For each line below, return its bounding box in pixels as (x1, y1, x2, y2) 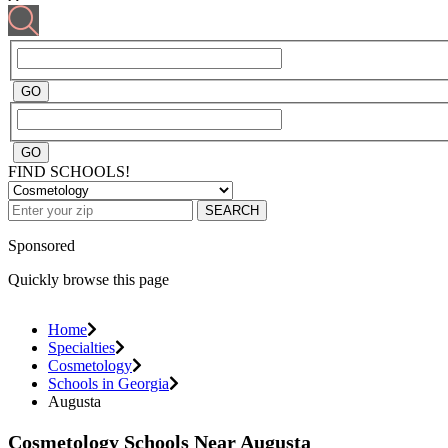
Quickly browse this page (8, 271, 169, 289)
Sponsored (8, 237, 75, 255)
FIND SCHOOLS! (8, 163, 130, 181)
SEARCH (205, 203, 259, 219)
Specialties (48, 339, 115, 357)
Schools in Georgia (48, 375, 169, 393)
